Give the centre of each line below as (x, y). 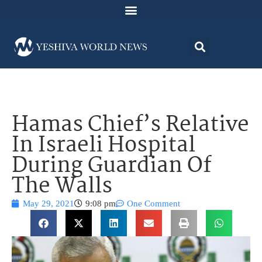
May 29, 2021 (49, 204)
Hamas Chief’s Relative (130, 126)
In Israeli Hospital (104, 146)
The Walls (62, 187)
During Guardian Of (111, 167)
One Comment (154, 204)
